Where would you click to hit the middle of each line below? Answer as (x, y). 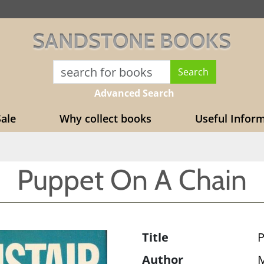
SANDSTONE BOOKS (131, 41)
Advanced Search (134, 93)
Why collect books (105, 118)
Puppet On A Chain (132, 180)
